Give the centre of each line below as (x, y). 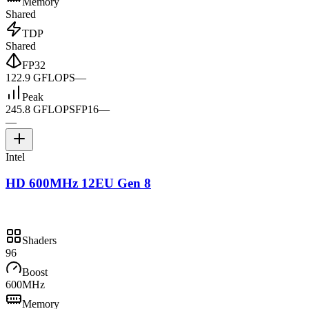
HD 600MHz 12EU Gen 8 (78, 183)
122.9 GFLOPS (40, 77)
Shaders (39, 241)
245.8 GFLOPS (40, 109)
